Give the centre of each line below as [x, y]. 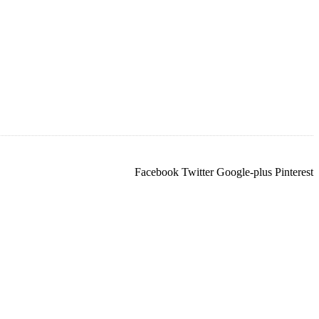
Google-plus [244, 172]
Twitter [198, 172]
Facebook [157, 172]
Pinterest [294, 172]
